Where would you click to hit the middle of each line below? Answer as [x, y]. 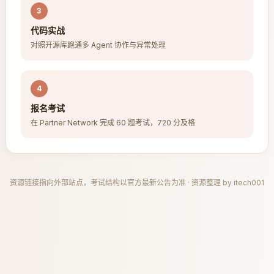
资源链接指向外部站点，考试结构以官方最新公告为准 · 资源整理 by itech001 [137, 183]
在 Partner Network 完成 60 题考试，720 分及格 [113, 123]
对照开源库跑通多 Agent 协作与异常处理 [98, 45]
